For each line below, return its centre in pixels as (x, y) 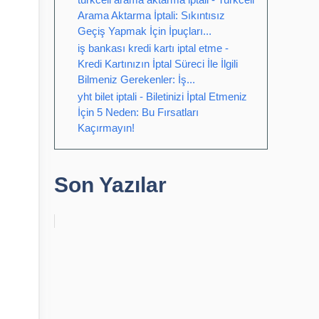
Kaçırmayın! (106, 128)
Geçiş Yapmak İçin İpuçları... (145, 31)
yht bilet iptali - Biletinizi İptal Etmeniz (162, 96)
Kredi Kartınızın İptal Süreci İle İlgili (158, 64)
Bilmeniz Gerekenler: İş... (136, 79)
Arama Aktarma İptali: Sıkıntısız (151, 15)
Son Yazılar (110, 185)
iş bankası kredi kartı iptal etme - (153, 48)
